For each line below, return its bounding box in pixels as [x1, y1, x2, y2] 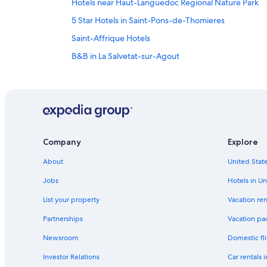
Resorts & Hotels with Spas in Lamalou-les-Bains [72, 86, 247, 98]
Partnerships [43, 214, 83, 224]
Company [43, 136, 81, 148]
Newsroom [43, 233, 79, 243]
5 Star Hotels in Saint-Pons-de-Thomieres [72, 15, 225, 26]
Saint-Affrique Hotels [72, 33, 150, 44]
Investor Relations [43, 252, 100, 262]
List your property [43, 195, 100, 205]
